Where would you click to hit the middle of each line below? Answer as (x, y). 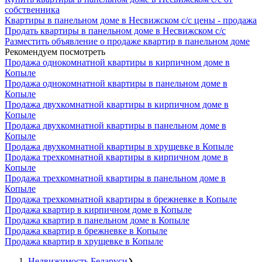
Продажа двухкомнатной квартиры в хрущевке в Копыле (119, 146)
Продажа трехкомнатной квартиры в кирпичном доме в (116, 157)
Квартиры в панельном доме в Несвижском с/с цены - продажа (131, 20)
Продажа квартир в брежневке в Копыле (86, 230)
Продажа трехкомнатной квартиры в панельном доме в (115, 178)
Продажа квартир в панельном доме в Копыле (97, 220)
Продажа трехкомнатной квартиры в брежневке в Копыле (121, 199)
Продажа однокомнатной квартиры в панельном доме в (116, 83)
